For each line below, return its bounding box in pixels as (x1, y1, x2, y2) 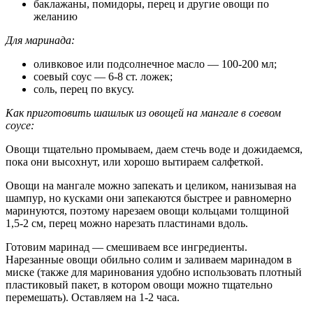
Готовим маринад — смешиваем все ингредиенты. (6, 241, 247, 254)
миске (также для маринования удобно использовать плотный (6, 266, 302, 279)
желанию (34, 10, 78, 23)
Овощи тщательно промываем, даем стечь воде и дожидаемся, (6, 143, 303, 156)
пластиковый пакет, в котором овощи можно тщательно (6, 279, 272, 291)
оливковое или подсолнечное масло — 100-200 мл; (34, 58, 277, 71)
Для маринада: (6, 34, 75, 47)
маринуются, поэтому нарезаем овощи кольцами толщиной (6, 205, 289, 217)
